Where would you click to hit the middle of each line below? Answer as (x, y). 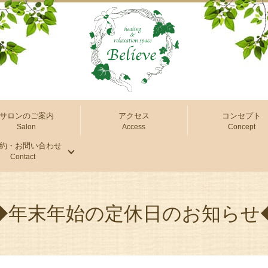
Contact (22, 156)
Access (134, 127)
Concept (241, 127)
